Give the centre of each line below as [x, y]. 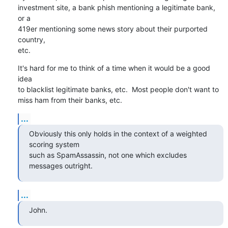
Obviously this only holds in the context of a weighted [118, 133]
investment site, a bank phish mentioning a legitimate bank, [116, 7]
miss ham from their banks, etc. [70, 100]
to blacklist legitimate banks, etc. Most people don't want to [118, 89]
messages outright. [61, 165]
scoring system [55, 144]
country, [31, 39]
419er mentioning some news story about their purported [112, 28]
